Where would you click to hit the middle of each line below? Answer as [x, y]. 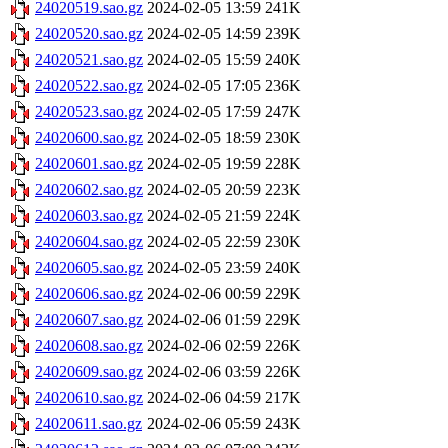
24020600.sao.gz [89, 138]
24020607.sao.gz [89, 320]
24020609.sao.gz [89, 372]
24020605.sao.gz [89, 268]
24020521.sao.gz [89, 60]
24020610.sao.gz [89, 398]
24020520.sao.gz [89, 34]
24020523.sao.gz [89, 112]
